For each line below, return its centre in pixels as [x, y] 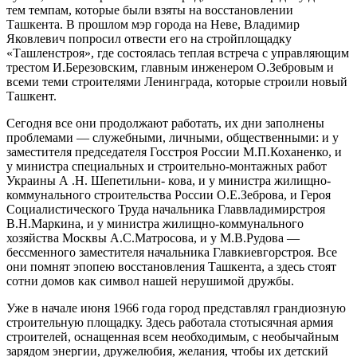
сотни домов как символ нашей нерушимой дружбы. [150, 280]
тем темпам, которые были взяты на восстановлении [150, 10]
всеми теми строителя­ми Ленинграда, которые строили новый [177, 81]
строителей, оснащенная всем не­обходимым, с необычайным [173, 336]
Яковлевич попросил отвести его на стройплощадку [149, 38]
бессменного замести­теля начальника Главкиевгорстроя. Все [172, 252]
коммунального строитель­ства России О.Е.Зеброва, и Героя [169, 194]
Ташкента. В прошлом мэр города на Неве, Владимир [153, 24]
